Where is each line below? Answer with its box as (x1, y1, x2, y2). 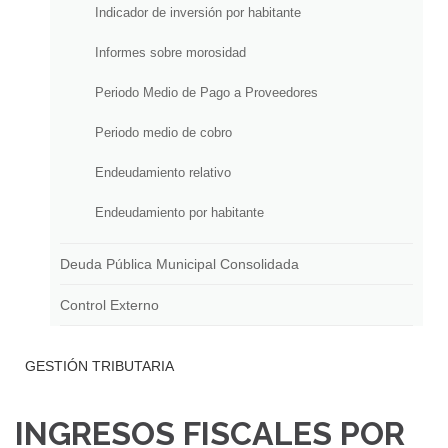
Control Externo (60, 297, 159, 313)
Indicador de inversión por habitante (95, 5, 301, 20)
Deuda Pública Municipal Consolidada (60, 256, 299, 272)
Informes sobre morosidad (95, 45, 246, 60)
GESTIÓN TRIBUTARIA (25, 358, 174, 374)
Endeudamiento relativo (95, 165, 231, 180)
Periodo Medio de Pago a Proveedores (95, 85, 318, 100)
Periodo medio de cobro (95, 125, 232, 140)
